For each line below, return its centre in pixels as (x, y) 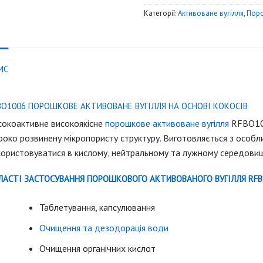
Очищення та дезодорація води (104, 228)
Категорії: (161, 14)
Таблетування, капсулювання (97, 208)
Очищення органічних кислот (98, 248)
